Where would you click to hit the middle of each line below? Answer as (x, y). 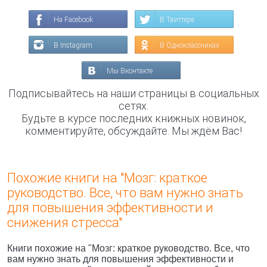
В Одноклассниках (190, 45)
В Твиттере (177, 20)
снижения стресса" (65, 223)
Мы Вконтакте (130, 71)
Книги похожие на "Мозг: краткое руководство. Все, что (128, 248)
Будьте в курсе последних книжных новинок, (133, 118)
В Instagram (73, 45)
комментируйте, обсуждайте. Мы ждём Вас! (133, 131)
